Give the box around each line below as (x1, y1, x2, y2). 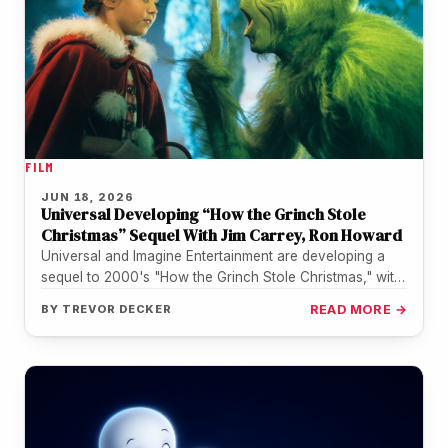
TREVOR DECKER (61, 301, 173, 316)
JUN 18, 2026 (41, 189, 134, 204)
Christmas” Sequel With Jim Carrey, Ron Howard (41, 223, 402, 246)
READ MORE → (309, 301, 407, 317)
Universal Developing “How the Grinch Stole (41, 202, 366, 225)
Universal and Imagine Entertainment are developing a (41, 247, 385, 264)
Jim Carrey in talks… (41, 289, 170, 306)
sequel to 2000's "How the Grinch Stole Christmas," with (41, 268, 402, 285)
